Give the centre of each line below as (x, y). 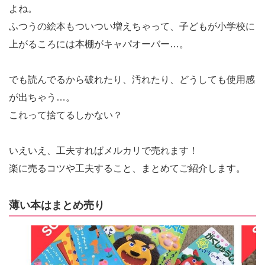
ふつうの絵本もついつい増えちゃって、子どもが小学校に (132, 26)
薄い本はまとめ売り (57, 205)
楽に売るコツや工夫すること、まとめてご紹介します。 (127, 168)
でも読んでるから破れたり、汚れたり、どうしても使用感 (132, 80)
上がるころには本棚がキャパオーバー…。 (99, 44)
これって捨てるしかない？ (66, 115)
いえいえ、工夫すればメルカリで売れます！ (104, 151)
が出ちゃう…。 (42, 97)
